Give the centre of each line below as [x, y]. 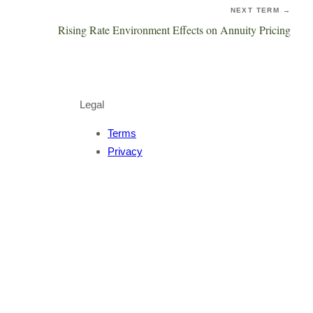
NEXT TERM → [260, 10]
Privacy [125, 151]
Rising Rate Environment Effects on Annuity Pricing [174, 30]
